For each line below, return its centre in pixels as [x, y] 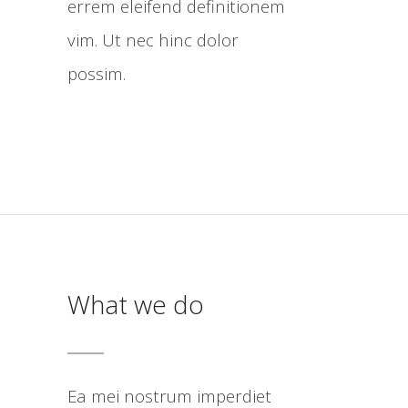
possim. [97, 73]
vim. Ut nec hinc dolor [153, 40]
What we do [136, 304]
